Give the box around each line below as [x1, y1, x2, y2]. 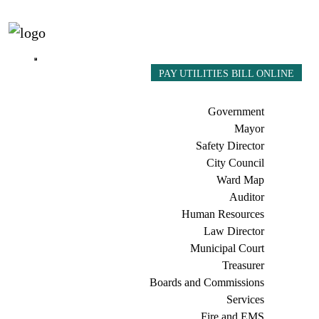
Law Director [203, 224, 264, 239]
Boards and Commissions [149, 276, 264, 290]
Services [226, 293, 264, 306]
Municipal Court [189, 241, 264, 256]
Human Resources [181, 207, 264, 221]
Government [207, 105, 264, 118]
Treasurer [221, 258, 264, 273]
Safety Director [195, 139, 264, 153]
